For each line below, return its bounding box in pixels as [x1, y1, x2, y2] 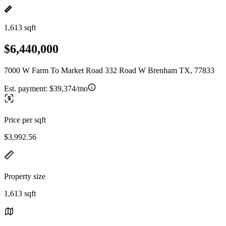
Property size [4, 172, 45, 181]
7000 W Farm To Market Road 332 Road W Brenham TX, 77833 [4, 66, 214, 75]
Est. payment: [4, 84, 49, 93]
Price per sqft [4, 115, 46, 124]
